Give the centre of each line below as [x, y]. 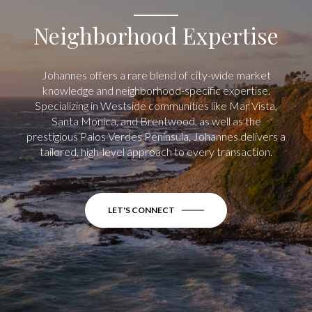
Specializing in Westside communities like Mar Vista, [156, 106]
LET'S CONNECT [141, 210]
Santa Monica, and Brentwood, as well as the [156, 121]
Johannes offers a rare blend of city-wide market [156, 75]
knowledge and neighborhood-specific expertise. [156, 91]
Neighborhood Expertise [156, 35]
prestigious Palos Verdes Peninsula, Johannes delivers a [156, 136]
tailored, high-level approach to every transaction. [156, 152]
